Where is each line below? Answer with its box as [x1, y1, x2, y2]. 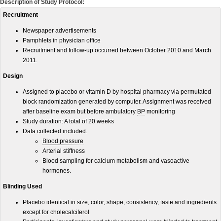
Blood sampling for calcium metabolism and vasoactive [42, 157, 189, 164]
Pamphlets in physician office [23, 37, 101, 44]
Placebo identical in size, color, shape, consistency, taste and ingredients [23, 199, 217, 206]
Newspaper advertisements [23, 27, 96, 34]
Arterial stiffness [42, 147, 85, 154]
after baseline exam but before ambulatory [23, 108, 137, 115]
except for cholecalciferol [23, 209, 89, 216]
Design [3, 73, 23, 79]
